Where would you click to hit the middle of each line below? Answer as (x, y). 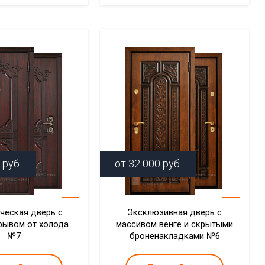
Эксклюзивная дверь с (175, 212)
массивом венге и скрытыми (175, 224)
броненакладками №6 (174, 236)
